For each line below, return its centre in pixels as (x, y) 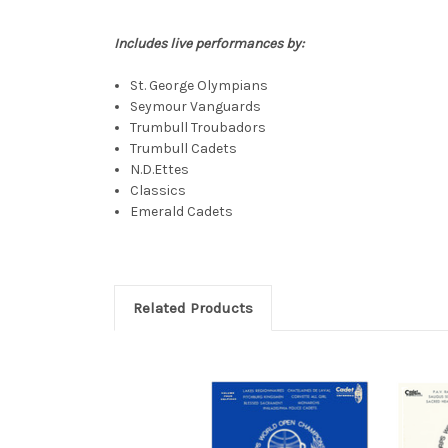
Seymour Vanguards (196, 106)
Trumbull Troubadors (198, 127)
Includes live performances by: (209, 43)
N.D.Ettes (160, 169)
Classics (158, 190)
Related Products (192, 307)
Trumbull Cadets (184, 148)
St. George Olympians (199, 85)
